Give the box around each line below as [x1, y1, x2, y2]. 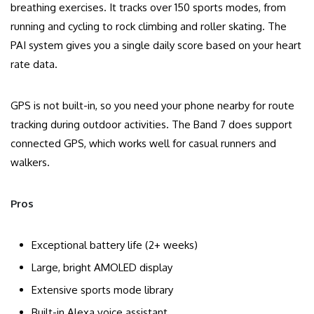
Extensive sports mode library [32, 283, 173, 297]
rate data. [11, 57, 57, 71]
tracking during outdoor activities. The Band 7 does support [11, 118, 292, 132]
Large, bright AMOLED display [32, 261, 172, 275]
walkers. [11, 156, 50, 170]
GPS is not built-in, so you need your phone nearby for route [11, 99, 294, 113]
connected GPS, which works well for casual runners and [11, 137, 276, 151]
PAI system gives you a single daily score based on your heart [11, 39, 301, 53]
